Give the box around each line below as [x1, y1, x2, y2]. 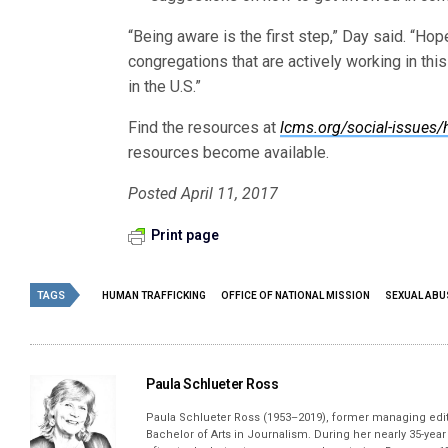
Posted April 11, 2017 [128, 184, 279, 204]
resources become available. [128, 143, 330, 163]
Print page [151, 227, 219, 244]
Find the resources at [128, 118, 281, 138]
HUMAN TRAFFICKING [102, 290, 206, 302]
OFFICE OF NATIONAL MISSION [221, 290, 370, 302]
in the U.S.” [128, 77, 202, 97]
